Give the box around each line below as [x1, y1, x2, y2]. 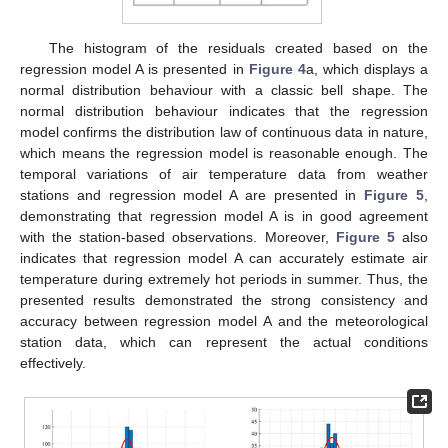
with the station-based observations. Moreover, [20, 229, 336, 246]
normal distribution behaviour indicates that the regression [20, 103, 428, 120]
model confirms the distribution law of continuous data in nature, [20, 124, 428, 141]
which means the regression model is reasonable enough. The [20, 145, 428, 162]
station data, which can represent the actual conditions [20, 334, 428, 351]
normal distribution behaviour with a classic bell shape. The [20, 82, 428, 99]
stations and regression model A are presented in [20, 187, 365, 204]
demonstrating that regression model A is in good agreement [20, 208, 428, 225]
